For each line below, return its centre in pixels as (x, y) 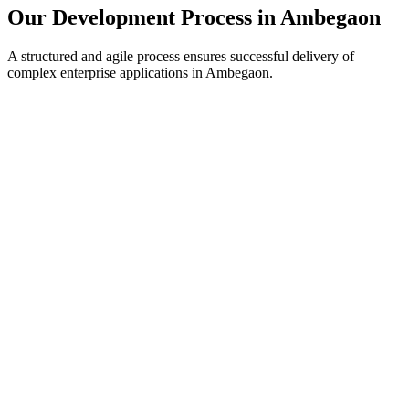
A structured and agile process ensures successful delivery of (181, 57)
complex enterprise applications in (106, 73)
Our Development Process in (144, 18)
